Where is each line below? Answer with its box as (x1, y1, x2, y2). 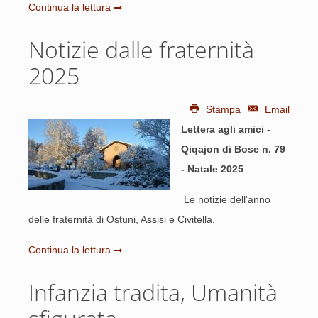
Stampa (203, 104, 244, 115)
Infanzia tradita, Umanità (28, 277, 278, 307)
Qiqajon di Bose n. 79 (181, 143, 285, 155)
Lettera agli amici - (181, 124, 270, 135)
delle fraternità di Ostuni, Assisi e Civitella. (28, 214, 215, 225)
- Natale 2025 (181, 163, 243, 175)
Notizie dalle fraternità (28, 34, 254, 65)
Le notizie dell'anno (181, 194, 270, 205)
